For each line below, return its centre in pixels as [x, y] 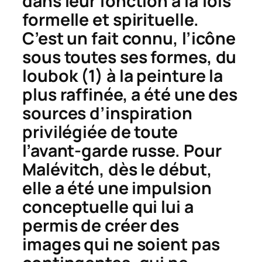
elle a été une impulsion [117, 188]
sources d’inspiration [107, 113]
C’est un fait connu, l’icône [129, 38]
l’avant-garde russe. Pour [122, 150]
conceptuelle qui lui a [108, 206]
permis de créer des [101, 225]
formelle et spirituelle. [116, 19]
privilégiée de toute [100, 132]
